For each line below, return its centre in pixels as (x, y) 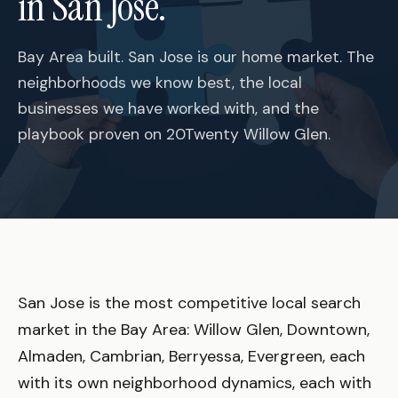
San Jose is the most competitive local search (189, 302)
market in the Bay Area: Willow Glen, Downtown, (194, 329)
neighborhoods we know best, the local (160, 82)
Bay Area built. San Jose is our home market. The (196, 56)
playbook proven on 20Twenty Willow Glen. (174, 134)
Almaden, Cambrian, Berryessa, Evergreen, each (191, 356)
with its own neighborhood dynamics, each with (195, 382)
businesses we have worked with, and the (168, 108)
